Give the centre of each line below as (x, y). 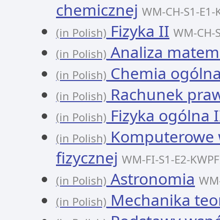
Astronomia (151, 179)
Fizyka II (138, 31)
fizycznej (87, 157)
